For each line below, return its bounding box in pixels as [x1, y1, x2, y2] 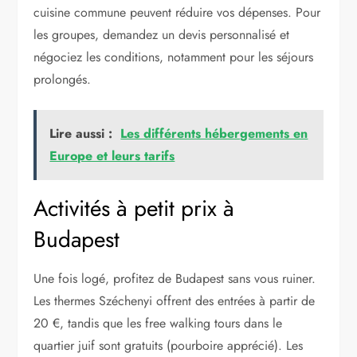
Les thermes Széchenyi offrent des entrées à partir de [33, 291, 316, 310]
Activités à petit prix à [33, 191, 235, 225]
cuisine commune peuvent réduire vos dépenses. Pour [33, 2, 321, 22]
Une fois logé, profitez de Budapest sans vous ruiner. [33, 269, 316, 288]
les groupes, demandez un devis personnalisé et [33, 25, 290, 44]
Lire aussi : [49, 124, 113, 143]
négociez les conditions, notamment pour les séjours [33, 47, 314, 66]
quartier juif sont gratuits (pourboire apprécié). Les [33, 335, 304, 355]
